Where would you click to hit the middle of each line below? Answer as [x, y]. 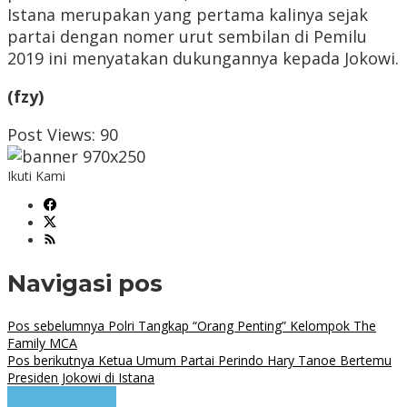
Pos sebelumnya [56, 326]
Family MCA [42, 343]
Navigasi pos [85, 283]
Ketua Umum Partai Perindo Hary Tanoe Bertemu [243, 361]
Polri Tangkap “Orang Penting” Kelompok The [240, 326]
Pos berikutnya [51, 361]
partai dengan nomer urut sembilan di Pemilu [187, 37]
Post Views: [51, 135]
